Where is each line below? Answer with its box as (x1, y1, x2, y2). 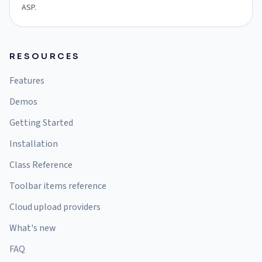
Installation (9, 137, 58, 150)
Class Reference (9, 158, 73, 171)
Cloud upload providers (9, 201, 101, 213)
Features (9, 74, 44, 87)
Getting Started (9, 116, 73, 129)
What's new (9, 222, 56, 235)
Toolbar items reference (9, 180, 106, 192)
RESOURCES (9, 51, 81, 61)
